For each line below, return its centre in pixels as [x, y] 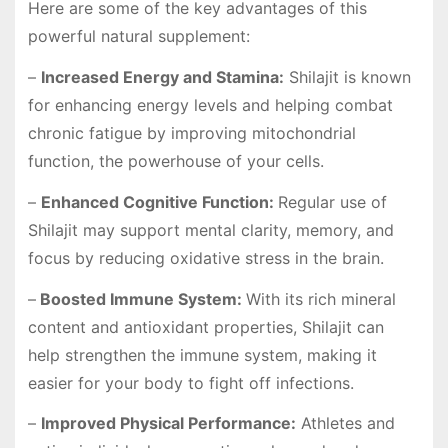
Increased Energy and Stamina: [162, 76]
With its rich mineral [320, 298]
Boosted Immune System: [140, 298]
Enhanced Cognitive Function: [159, 201]
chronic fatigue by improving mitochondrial [191, 132]
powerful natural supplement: [138, 36]
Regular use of [332, 201]
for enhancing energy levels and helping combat [210, 104]
